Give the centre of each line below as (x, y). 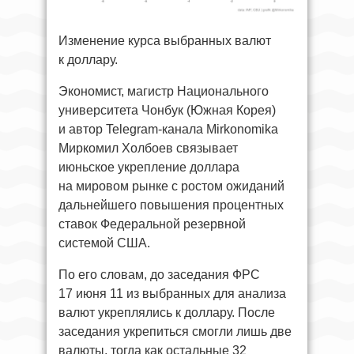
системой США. (104, 243)
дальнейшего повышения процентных (171, 205)
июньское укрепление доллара (149, 167)
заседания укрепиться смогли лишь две (175, 331)
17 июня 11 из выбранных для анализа (172, 293)
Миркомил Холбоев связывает (148, 148)
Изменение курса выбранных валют (165, 40)
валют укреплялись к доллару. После (167, 312)
